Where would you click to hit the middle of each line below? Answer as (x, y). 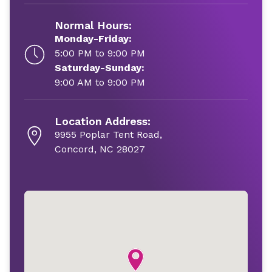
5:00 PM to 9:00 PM (100, 53)
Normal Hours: (93, 25)
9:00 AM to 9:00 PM (100, 82)
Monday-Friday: (93, 39)
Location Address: (103, 121)
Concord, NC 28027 (100, 149)
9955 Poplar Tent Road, (108, 134)
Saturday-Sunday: (100, 68)
